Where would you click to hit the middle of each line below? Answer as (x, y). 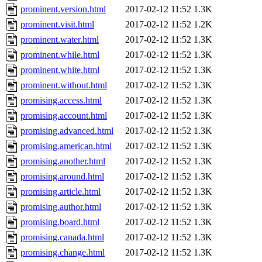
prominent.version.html (63, 9)
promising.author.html (61, 207)
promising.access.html (61, 101)
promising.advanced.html (67, 131)
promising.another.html (63, 161)
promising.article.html (61, 192)
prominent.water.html (60, 40)
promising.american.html (66, 146)
